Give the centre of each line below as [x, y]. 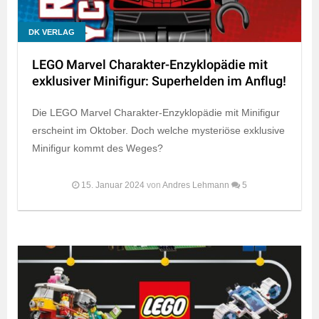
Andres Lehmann [196, 185]
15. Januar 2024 [113, 185]
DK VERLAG [52, 32]
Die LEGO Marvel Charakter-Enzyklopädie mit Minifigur [156, 112]
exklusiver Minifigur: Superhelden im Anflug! [159, 81]
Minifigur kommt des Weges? [98, 148]
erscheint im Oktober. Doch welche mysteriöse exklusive [158, 130]
